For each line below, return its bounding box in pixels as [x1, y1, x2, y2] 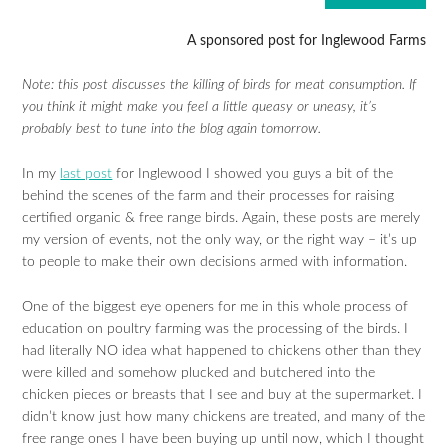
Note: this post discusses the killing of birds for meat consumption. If [22, 78, 417, 93]
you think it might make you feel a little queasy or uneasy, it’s [22, 100, 378, 115]
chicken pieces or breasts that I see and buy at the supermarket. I [22, 387, 423, 402]
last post [60, 167, 113, 181]
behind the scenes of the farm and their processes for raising [22, 189, 395, 203]
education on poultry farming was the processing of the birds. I [22, 321, 409, 336]
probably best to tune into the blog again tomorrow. [22, 122, 322, 137]
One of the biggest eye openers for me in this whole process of [22, 299, 409, 314]
